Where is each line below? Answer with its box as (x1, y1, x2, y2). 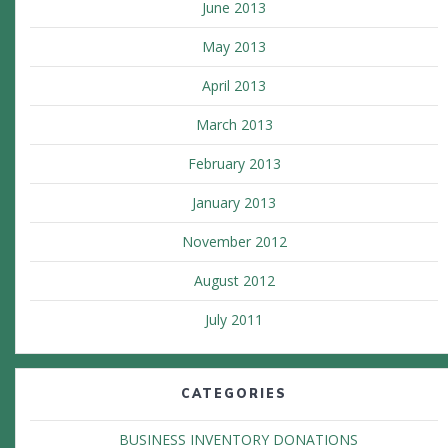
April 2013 (202, 76, 266, 96)
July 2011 (205, 310, 263, 330)
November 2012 (181, 232, 287, 252)
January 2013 (192, 193, 276, 213)
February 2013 (187, 154, 281, 174)
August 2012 (193, 271, 275, 291)
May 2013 (202, 37, 266, 57)
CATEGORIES (181, 386, 287, 402)
